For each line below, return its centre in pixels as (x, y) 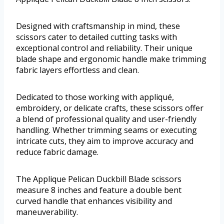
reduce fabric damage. (57, 152)
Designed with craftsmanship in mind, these (98, 26)
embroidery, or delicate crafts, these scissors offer (110, 108)
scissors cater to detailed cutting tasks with (96, 37)
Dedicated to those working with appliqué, (95, 97)
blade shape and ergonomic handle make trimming (111, 59)
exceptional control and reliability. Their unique (104, 48)
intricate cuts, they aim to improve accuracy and (105, 141)
